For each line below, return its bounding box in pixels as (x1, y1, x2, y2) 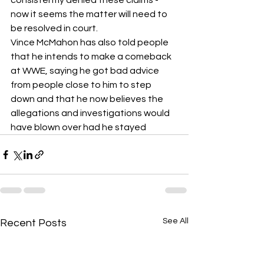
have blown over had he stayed (11, 123, 148, 132)
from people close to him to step (11, 80, 153, 90)
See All (163, 217, 189, 225)
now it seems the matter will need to (11, 9, 169, 19)
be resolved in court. (11, 24, 98, 33)
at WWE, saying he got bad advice (11, 66, 161, 75)
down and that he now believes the (11, 94, 165, 104)
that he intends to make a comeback (11, 52, 173, 61)
